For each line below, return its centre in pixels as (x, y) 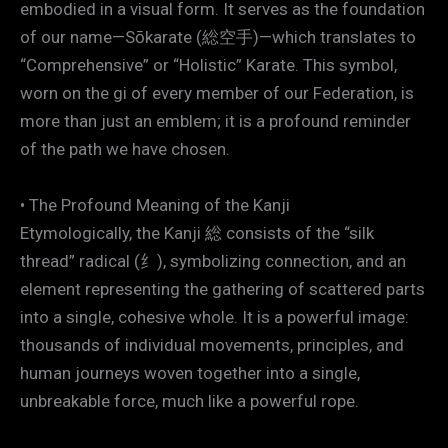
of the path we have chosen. (125, 149)
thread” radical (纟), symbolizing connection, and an (213, 260)
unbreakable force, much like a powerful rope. (189, 400)
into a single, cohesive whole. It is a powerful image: (214, 316)
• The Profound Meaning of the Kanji (155, 204)
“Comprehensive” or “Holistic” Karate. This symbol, (208, 65)
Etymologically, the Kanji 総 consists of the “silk (197, 232)
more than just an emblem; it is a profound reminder (215, 121)
